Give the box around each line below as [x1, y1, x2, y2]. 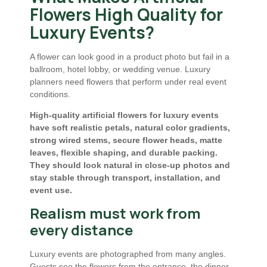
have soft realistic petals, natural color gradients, [30, 122, 230, 132]
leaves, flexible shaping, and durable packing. [30, 147, 218, 157]
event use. [30, 185, 72, 195]
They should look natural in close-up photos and [30, 160, 230, 170]
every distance [30, 220, 133, 240]
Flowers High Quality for [30, 2, 223, 26]
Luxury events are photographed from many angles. [30, 249, 226, 259]
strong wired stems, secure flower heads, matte [30, 135, 222, 145]
